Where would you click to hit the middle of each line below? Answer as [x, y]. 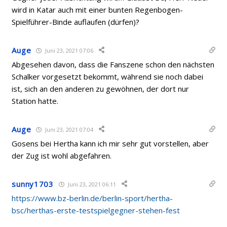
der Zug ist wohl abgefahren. [62, 156]
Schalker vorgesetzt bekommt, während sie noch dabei [108, 77]
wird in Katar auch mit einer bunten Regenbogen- [98, 10]
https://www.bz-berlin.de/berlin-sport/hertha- [92, 198]
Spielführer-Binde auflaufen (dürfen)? [76, 22]
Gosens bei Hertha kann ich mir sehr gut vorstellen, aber [110, 143]
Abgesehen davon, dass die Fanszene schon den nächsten [113, 64]
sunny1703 [33, 184]
